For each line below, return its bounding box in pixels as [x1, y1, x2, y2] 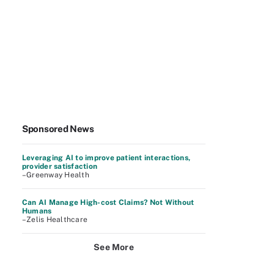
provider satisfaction [22, 162, 98, 171]
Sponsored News [22, 124, 94, 134]
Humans [22, 207, 52, 215]
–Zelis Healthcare [22, 215, 88, 224]
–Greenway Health [22, 171, 89, 179]
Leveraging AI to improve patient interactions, [22, 154, 191, 162]
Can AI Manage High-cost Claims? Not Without [22, 198, 194, 207]
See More [94, 242, 134, 252]
